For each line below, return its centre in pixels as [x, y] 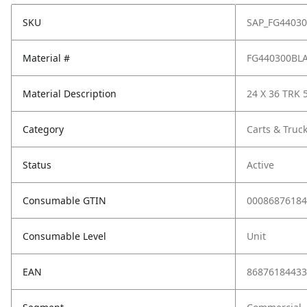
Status [37, 165]
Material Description [70, 94]
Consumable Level [64, 236]
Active [260, 165]
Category [43, 129]
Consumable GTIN [64, 200]
